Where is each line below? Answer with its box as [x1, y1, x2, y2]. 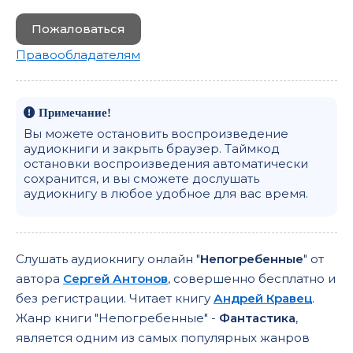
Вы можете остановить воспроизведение [24, 126, 288, 141]
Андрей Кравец [214, 291, 312, 306]
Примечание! [35, 106, 111, 118]
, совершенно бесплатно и [168, 271, 336, 286]
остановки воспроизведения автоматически [24, 156, 308, 171]
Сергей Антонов [63, 271, 168, 286]
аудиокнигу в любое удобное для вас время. [24, 186, 308, 201]
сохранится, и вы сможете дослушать [24, 171, 259, 186]
